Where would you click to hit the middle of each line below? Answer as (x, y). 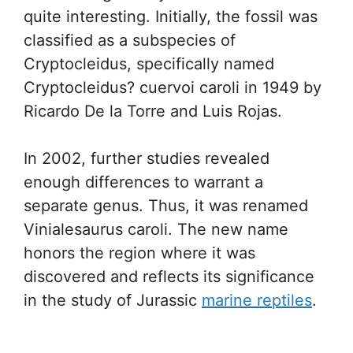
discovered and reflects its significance (169, 277)
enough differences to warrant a (143, 182)
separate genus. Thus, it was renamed (166, 206)
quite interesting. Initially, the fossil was (171, 17)
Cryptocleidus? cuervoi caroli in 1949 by (173, 87)
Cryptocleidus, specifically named (149, 64)
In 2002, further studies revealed (147, 158)
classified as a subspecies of (130, 40)
